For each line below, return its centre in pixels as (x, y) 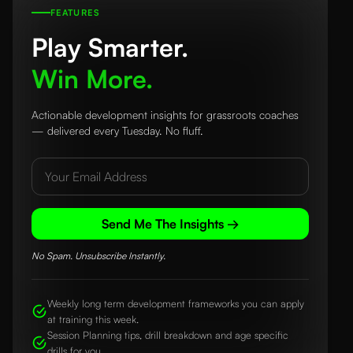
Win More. (92, 79)
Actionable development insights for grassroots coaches (165, 115)
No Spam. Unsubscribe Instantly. (98, 256)
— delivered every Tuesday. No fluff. (117, 131)
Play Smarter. (110, 48)
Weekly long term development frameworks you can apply (176, 304)
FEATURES (75, 13)
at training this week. (93, 320)
